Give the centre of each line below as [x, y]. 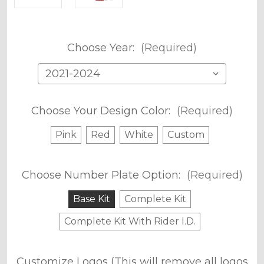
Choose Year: [102, 47]
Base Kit [92, 199]
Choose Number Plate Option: [102, 175]
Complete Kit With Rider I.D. [130, 221]
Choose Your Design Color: [102, 110]
